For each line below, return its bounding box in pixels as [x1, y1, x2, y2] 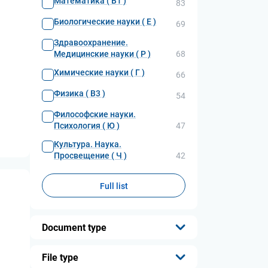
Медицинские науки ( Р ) [54, 49, 151, 59]
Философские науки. [54, 109, 136, 119]
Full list [99, 181, 128, 191]
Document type [42, 221, 106, 233]
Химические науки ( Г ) [54, 68, 145, 77]
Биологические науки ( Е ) [54, 17, 156, 26]
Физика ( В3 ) [54, 89, 105, 98]
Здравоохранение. [54, 38, 128, 47]
